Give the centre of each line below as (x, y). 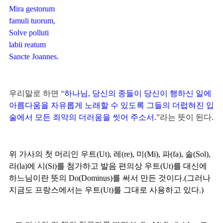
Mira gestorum (32, 9)
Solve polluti (29, 33)
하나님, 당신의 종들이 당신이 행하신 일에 (138, 93)
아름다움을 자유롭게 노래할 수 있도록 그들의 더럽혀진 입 (111, 105)
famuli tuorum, (32, 21)
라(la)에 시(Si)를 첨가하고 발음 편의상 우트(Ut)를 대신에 (108, 166)
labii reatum (27, 45)
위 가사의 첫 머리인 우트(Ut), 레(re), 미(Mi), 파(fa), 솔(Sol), (110, 154)
